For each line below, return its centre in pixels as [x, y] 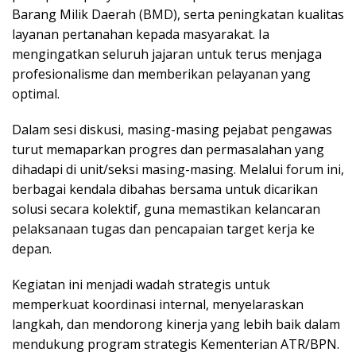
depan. [32, 249]
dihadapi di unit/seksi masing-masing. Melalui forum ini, [178, 169]
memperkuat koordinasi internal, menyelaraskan [158, 304]
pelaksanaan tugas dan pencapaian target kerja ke [163, 229]
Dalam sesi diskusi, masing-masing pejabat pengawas [172, 130]
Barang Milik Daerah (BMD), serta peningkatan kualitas [178, 14]
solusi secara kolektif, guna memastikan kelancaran [166, 209]
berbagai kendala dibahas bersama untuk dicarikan [165, 189]
